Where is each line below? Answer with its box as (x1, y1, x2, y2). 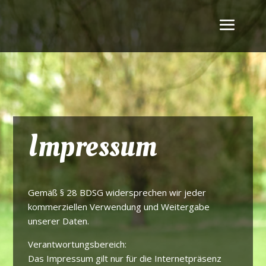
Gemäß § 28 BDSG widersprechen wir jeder (28, 186, 207, 198)
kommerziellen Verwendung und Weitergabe (28, 201, 210, 213)
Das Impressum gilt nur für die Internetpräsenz (28, 252, 222, 264)
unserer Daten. (28, 215, 90, 227)
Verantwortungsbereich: (28, 238, 127, 250)
